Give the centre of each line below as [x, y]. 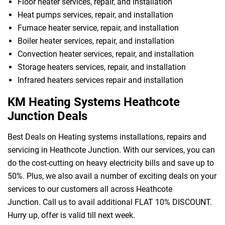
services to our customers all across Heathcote [90, 189]
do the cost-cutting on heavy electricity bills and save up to [111, 163]
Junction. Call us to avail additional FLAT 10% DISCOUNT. [110, 202]
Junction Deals [47, 116]
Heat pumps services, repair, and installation [95, 15]
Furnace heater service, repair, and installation [98, 28]
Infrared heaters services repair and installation [100, 80]
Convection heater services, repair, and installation [106, 54]
